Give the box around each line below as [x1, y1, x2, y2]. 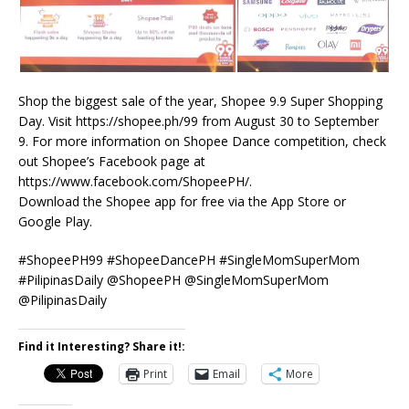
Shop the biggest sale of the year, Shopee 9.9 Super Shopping [18, 91, 383, 110]
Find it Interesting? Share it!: [18, 338, 185, 354]
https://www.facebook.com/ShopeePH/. [18, 172, 252, 190]
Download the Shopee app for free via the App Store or [18, 192, 346, 210]
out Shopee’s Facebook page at [18, 152, 205, 170]
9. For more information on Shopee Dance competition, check [18, 131, 386, 150]
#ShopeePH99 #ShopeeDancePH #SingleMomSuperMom [18, 250, 360, 268]
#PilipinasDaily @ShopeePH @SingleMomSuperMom [18, 270, 329, 288]
